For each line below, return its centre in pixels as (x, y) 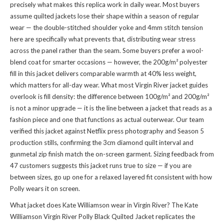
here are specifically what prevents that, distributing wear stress (103, 39)
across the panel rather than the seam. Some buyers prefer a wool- (107, 50)
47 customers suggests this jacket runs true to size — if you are (101, 165)
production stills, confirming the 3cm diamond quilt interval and (102, 142)
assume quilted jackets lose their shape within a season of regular (104, 16)
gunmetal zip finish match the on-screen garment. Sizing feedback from (112, 154)
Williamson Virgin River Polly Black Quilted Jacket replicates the (102, 216)
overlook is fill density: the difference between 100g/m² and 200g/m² (109, 96)
